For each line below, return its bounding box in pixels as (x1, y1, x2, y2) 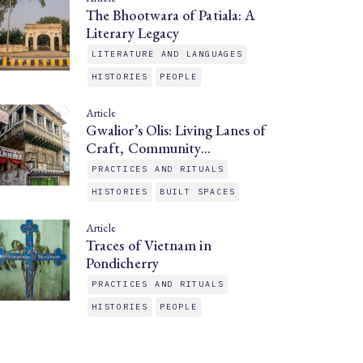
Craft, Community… (86, 139, 211, 157)
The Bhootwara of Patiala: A (86, 6, 256, 24)
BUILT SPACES (160, 186, 236, 197)
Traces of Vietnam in (86, 236, 211, 254)
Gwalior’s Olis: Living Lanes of (86, 121, 267, 139)
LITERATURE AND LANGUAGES (92, 49, 243, 59)
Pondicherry (86, 254, 159, 272)
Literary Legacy (86, 23, 183, 42)
